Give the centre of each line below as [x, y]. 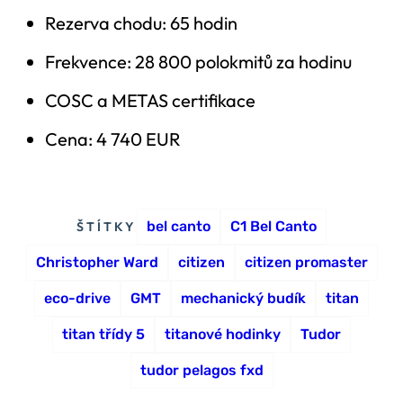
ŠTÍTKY [107, 226]
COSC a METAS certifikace [150, 100]
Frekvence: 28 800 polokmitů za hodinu [198, 61]
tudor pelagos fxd [201, 370]
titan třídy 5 [103, 334]
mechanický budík [243, 298]
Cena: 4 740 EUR [113, 139]
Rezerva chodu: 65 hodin [141, 22]
